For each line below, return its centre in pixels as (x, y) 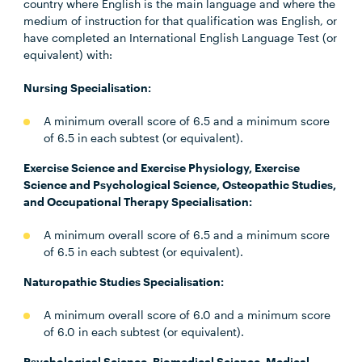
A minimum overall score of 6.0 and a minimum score (187, 315)
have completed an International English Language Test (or (181, 38)
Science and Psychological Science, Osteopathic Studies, (180, 185)
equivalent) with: (68, 55)
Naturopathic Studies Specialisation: (124, 282)
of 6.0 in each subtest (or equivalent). (144, 332)
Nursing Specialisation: (88, 88)
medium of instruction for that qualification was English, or (181, 21)
